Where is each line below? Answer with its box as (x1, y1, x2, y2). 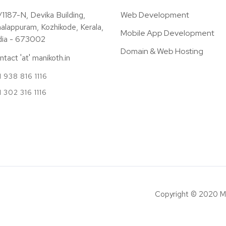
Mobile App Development (121, 28, 214, 39)
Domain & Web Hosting (121, 46, 203, 57)
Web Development (121, 10, 189, 21)
